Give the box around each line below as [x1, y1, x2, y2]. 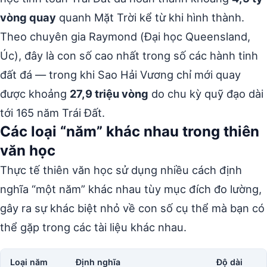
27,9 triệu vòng [70, 86, 148, 100]
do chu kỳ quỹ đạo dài [148, 86, 263, 100]
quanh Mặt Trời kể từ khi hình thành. [56, 10, 244, 24]
